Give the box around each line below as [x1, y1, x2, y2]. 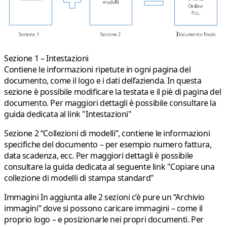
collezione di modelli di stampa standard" [4, 172, 154, 184]
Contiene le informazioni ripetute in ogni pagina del [4, 64, 191, 75]
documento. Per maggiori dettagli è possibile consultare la [4, 97, 216, 109]
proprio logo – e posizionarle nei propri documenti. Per [4, 214, 204, 225]
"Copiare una [167, 161, 215, 173]
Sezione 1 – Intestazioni [4, 53, 89, 64]
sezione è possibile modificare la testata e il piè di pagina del [4, 86, 221, 98]
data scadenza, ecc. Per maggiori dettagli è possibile [4, 150, 193, 162]
